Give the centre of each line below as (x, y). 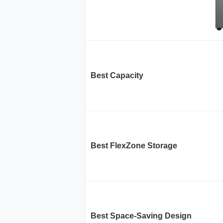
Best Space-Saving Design (141, 216)
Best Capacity (117, 76)
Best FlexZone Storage (134, 146)
